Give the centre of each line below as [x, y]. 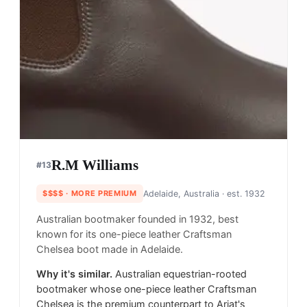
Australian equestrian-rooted [181, 274]
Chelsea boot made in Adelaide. [110, 250]
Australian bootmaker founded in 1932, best [137, 220]
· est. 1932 [242, 194]
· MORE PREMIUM [100, 194]
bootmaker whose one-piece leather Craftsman [146, 290]
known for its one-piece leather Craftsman [134, 235]
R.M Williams [95, 165]
